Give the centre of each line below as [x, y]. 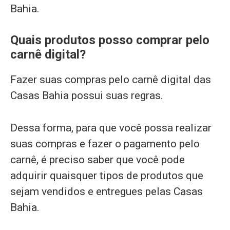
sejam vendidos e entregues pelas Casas [107, 191]
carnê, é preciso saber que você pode [98, 159]
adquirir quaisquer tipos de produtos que [107, 175]
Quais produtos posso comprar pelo [110, 40]
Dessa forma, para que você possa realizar [111, 128]
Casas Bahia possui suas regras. [87, 96]
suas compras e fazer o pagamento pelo [105, 143]
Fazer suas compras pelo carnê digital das [111, 80]
